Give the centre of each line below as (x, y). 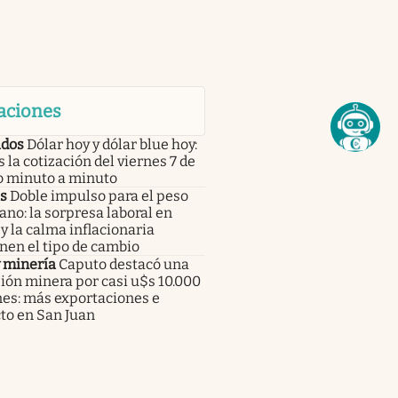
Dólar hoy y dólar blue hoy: (111, 144)
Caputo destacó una (123, 264)
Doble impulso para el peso (99, 195)
